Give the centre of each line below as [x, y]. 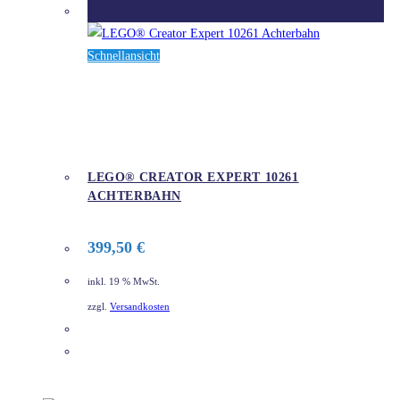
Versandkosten [140, 307]
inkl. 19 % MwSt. [124, 281]
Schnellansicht [124, 55]
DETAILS [128, 352]
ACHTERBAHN [134, 196]
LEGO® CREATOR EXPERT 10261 [193, 178]
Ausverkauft [118, 11]
